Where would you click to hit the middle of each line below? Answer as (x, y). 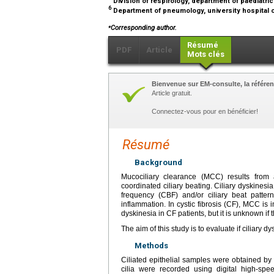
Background (158, 163)
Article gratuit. (172, 93)
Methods (151, 246)
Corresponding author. (144, 28)
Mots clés (206, 54)
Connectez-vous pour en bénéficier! (205, 112)
